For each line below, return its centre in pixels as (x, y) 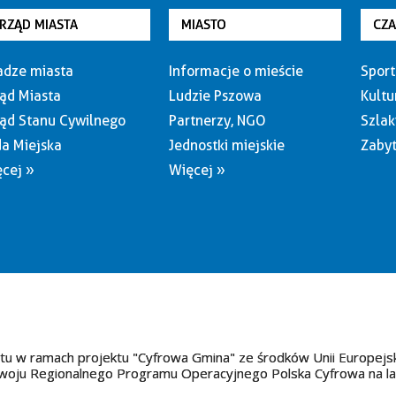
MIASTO (204, 25)
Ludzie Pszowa (216, 96)
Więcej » (198, 170)
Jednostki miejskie (227, 145)
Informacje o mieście (236, 71)
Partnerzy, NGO (218, 121)
